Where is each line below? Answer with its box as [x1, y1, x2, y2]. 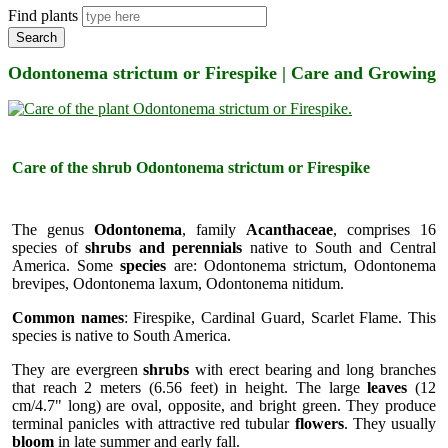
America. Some [12, 256, 121, 274]
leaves [367, 378, 408, 396]
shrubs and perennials [85, 238, 243, 256]
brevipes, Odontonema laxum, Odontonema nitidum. [12, 274, 344, 292]
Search [16, 30, 57, 45]
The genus [12, 220, 94, 238]
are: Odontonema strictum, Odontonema [166, 256, 437, 274]
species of [12, 238, 86, 256]
